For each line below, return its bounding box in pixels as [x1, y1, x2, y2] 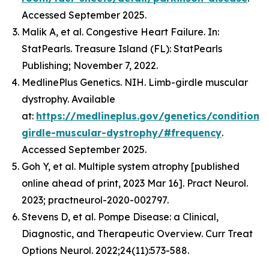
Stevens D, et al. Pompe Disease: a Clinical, [22, 211, 219, 223]
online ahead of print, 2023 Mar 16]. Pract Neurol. [22, 177, 248, 189]
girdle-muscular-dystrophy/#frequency [22, 127, 222, 139]
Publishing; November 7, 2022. [22, 59, 158, 71]
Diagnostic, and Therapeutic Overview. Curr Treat [22, 228, 253, 240]
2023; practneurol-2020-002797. [22, 194, 169, 206]
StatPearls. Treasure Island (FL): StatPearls [22, 43, 222, 55]
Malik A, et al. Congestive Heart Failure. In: [22, 26, 219, 38]
